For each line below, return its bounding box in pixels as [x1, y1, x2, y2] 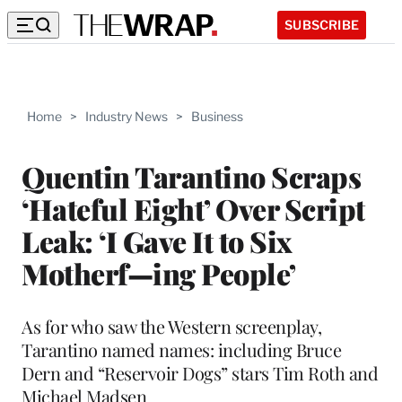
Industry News [85, 109, 168, 124]
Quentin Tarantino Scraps [22, 156, 361, 196]
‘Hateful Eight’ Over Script [22, 188, 365, 228]
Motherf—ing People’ [22, 253, 296, 293]
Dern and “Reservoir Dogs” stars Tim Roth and [22, 360, 378, 385]
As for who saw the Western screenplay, [22, 313, 321, 338]
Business [191, 109, 243, 124]
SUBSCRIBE [284, 16, 359, 32]
